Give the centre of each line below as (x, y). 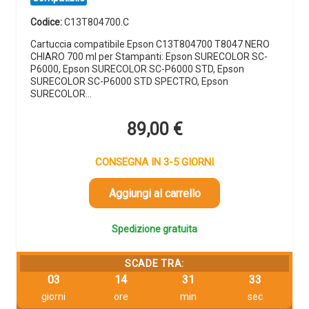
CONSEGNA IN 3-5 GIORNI (154, 162)
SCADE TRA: (154, 263)
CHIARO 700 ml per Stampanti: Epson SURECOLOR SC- (149, 57)
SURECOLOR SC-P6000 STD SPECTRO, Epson (129, 82)
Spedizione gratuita (154, 229)
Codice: (47, 22)
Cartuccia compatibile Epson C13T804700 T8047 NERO (150, 44)
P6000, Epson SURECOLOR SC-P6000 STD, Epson (137, 69)
